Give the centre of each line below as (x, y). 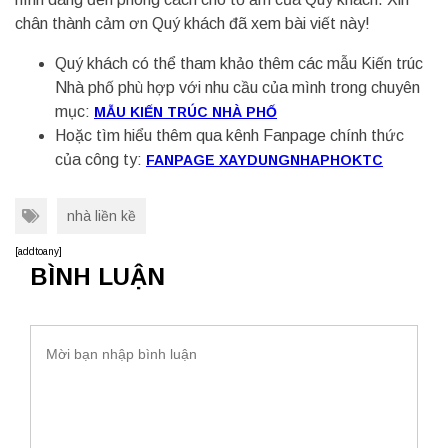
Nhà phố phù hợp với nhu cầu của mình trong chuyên (237, 87)
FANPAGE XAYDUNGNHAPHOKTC (264, 160)
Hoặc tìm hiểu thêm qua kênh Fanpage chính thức (229, 135)
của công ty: (100, 159)
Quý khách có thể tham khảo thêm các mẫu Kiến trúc (239, 63)
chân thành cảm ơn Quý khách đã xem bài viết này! (192, 23)
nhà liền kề (101, 216)
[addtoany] (38, 251)
